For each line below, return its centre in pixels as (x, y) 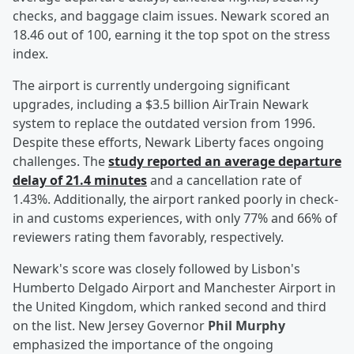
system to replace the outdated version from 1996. (164, 124)
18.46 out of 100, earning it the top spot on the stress (171, 35)
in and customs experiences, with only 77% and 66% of (175, 218)
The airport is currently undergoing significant (151, 86)
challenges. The (60, 162)
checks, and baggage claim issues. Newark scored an (171, 16)
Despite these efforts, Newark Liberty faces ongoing (168, 143)
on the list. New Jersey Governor (109, 326)
